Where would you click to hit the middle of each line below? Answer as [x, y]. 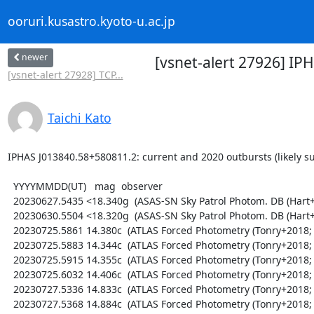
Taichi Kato [79, 117]
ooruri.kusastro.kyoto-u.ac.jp [91, 21]
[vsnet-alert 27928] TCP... [65, 74]
